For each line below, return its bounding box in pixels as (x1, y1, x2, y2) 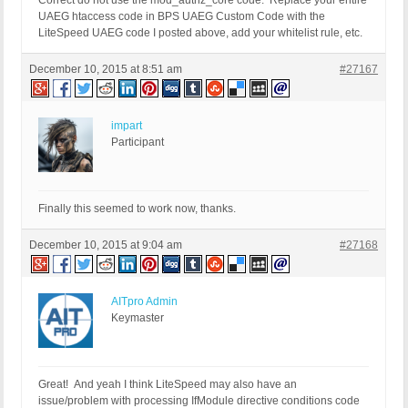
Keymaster (111, 311, 164, 325)
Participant (111, 136, 164, 149)
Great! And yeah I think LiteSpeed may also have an (38, 378, 297, 392)
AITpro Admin (111, 295, 178, 309)
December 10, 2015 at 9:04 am (29, 239, 182, 252)
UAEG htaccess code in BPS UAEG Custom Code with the (38, 10, 325, 24)
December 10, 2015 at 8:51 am (29, 63, 182, 76)
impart (111, 119, 142, 133)
